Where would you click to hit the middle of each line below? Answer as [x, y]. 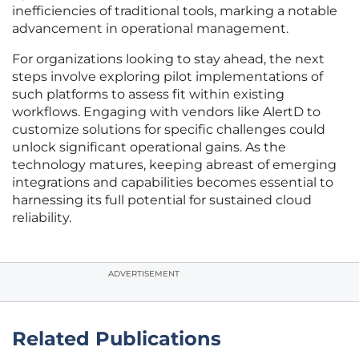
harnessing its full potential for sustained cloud [162, 200]
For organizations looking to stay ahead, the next [168, 59]
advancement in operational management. [150, 29]
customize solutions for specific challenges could [169, 130]
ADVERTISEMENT [144, 274]
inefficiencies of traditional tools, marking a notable [175, 11]
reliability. [42, 218]
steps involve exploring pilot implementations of [167, 77]
